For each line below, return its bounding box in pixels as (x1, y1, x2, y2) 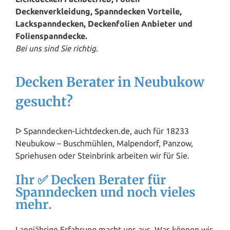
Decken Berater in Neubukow (15, 74, 204, 91)
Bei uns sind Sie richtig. (15, 44, 98, 53)
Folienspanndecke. (15, 31, 87, 41)
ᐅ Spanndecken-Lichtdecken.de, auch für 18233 (15, 126, 189, 136)
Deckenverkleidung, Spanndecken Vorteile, (15, 7, 182, 16)
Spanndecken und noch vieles (15, 184, 195, 200)
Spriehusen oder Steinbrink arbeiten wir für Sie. (15, 150, 189, 160)
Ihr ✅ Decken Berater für (15, 171, 166, 188)
